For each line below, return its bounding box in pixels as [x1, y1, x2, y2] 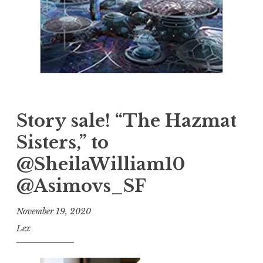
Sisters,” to [16, 131, 109, 153]
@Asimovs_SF [16, 175, 146, 197]
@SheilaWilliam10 [16, 153, 185, 175]
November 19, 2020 [16, 206, 91, 217]
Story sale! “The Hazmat [16, 110, 237, 131]
